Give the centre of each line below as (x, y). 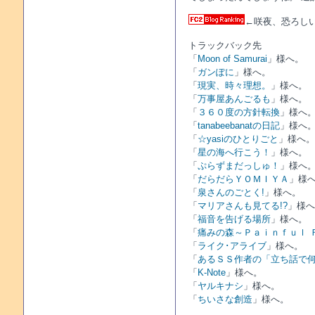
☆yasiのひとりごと (238, 139)
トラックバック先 (225, 45)
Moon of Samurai (232, 59)
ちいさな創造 (225, 299)
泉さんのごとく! (231, 192)
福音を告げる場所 (234, 219)
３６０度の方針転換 (238, 112)
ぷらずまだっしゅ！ (238, 166)
